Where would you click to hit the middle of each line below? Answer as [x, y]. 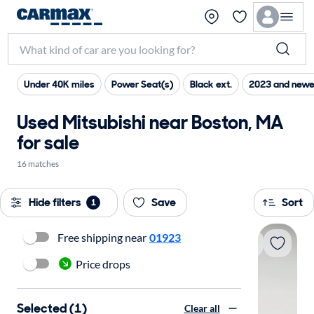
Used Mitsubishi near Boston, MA [150, 122]
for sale [48, 143]
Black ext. [211, 84]
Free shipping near [102, 237]
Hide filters [55, 202]
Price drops [103, 264]
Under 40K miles [59, 84]
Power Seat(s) [142, 84]
